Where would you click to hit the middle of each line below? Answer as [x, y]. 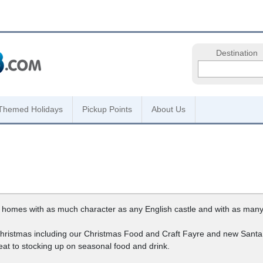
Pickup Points [107, 109]
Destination [237, 53]
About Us [168, 109]
